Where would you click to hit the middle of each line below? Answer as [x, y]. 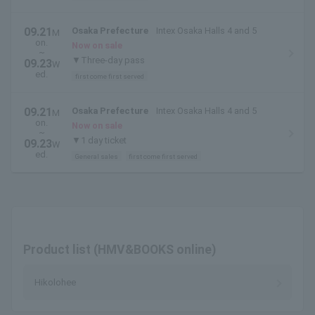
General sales [96, 156]
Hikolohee [55, 283]
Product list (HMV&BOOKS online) [120, 250]
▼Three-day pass [108, 60]
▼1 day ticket [99, 141]
